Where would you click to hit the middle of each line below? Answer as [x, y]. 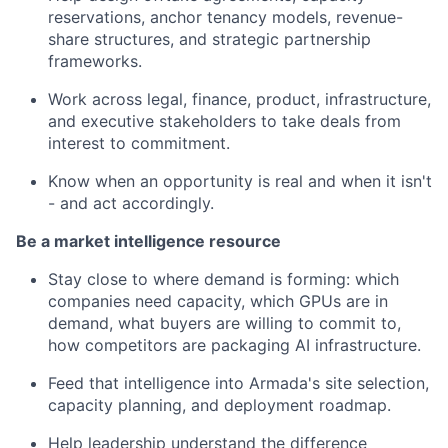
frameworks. [95, 61]
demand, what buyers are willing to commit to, [224, 323]
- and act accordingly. [131, 203]
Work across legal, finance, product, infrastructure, [239, 99]
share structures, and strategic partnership [209, 39]
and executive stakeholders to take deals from [224, 121]
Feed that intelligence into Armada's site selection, [238, 383]
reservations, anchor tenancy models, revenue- [225, 17]
